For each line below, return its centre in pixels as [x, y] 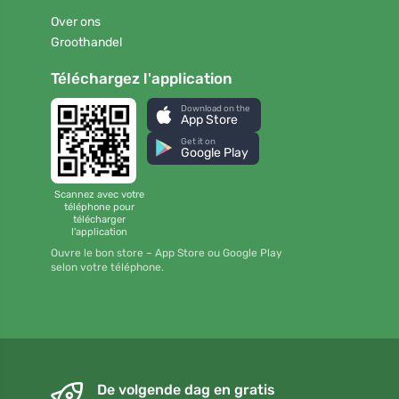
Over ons [76, 22]
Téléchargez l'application [142, 78]
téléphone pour [99, 207]
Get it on [199, 142]
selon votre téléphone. [107, 268]
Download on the [216, 108]
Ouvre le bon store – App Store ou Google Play [167, 253]
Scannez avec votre [99, 194]
